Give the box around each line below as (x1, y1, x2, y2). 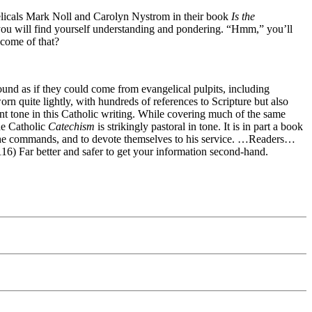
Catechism (48, 120, 95, 132)
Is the (231, 10, 255, 22)
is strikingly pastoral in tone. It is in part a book (95, 120, 303, 132)
